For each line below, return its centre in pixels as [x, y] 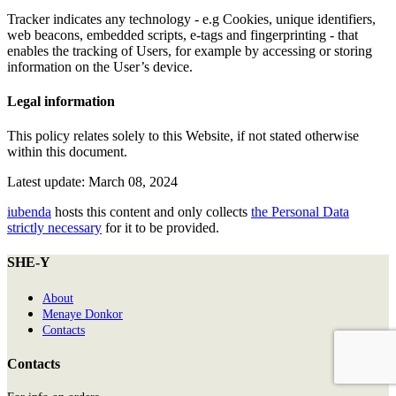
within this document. [67, 152]
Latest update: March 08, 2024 [92, 182]
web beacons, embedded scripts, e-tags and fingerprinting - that [183, 34]
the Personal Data [300, 212]
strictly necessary [54, 228]
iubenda [29, 212]
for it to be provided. [160, 228]
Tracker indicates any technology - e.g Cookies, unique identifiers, [191, 19]
